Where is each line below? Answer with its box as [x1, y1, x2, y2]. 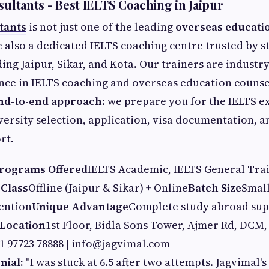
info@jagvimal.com [71, 236, 170, 251]
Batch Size [188, 180, 241, 195]
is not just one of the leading [26, 19, 175, 34]
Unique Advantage [32, 199, 128, 214]
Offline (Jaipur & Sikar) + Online [28, 180, 188, 195]
